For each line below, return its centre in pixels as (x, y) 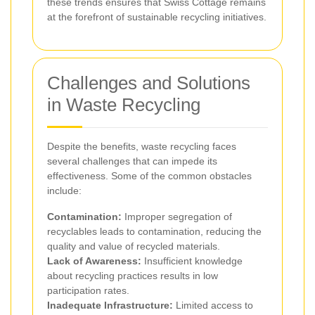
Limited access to (213, 305)
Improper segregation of (177, 216)
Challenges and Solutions (149, 83)
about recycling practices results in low (133, 275)
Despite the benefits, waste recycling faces (142, 146)
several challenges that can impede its (132, 161)
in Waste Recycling (124, 104)
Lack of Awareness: (94, 261)
